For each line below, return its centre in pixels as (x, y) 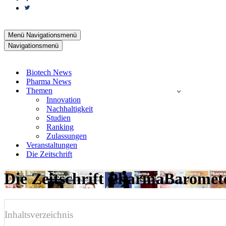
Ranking (60, 127)
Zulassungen (67, 136)
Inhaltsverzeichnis (39, 215)
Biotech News (49, 72)
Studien (59, 118)
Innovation (64, 100)
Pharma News (49, 81)
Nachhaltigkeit (70, 109)
